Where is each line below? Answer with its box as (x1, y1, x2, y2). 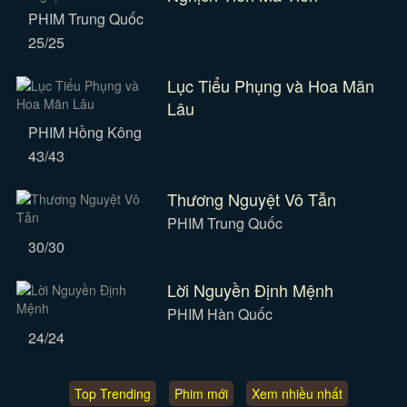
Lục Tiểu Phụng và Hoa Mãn (166, 74, 374, 97)
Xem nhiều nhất (251, 384, 342, 402)
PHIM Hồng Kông (27, 122, 142, 143)
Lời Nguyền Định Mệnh (166, 278, 333, 302)
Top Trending (74, 384, 151, 402)
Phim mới (174, 384, 228, 402)
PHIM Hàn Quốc (166, 303, 273, 324)
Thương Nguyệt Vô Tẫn (166, 187, 336, 211)
